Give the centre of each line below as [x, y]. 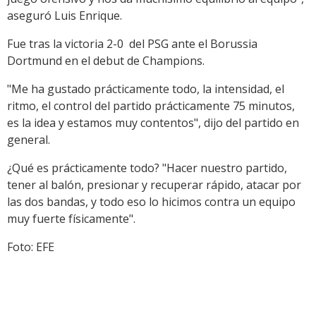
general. [29, 140]
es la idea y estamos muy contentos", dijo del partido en [153, 123]
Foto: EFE [31, 247]
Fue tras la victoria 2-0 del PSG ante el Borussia [132, 44]
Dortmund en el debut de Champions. [106, 61]
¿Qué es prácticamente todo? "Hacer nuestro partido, [147, 168]
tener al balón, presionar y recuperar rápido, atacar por [154, 185]
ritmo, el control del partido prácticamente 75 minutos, [151, 106]
